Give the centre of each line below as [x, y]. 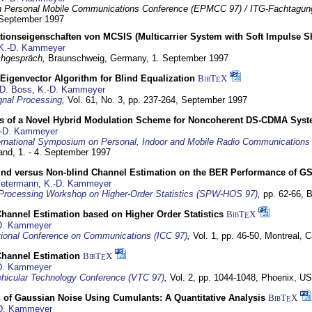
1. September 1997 [190, 58]
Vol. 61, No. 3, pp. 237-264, [124, 100]
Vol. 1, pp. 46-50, [229, 236]
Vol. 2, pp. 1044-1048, [216, 278]
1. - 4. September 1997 [64, 152]
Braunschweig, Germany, [100, 58]
